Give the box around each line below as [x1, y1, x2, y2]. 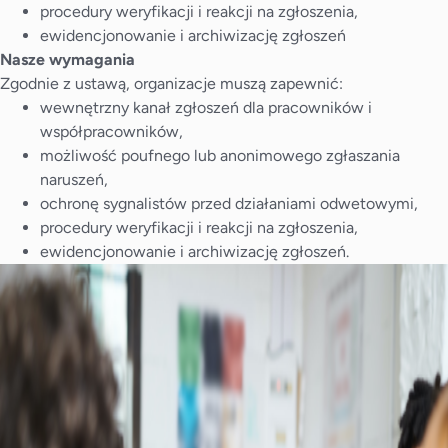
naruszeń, [40, 170, 108, 189]
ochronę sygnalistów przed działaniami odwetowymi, [40, 194, 418, 213]
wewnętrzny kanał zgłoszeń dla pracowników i [40, 98, 372, 117]
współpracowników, [40, 122, 183, 141]
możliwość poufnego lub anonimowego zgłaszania [40, 146, 400, 165]
